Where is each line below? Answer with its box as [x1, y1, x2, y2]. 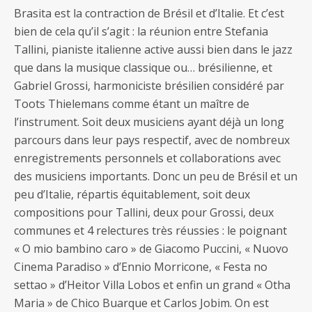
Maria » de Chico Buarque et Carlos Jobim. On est [14, 295, 269, 311]
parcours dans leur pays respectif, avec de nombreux [14, 132, 290, 148]
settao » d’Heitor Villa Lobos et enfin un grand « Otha [14, 277, 290, 292]
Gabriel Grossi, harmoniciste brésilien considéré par [14, 78, 284, 93]
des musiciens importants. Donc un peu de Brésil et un [14, 169, 297, 184]
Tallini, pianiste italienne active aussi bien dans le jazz [14, 42, 292, 57]
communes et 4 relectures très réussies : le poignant [14, 223, 287, 238]
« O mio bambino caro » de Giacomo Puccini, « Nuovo [14, 241, 288, 256]
